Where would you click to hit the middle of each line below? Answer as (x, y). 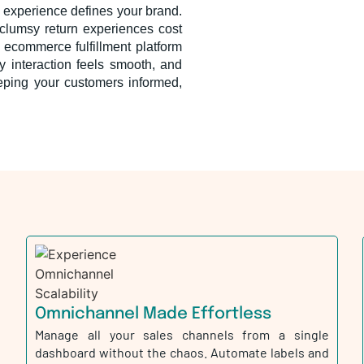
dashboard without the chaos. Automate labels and (182, 353)
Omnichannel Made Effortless (154, 314)
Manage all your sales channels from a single (182, 335)
